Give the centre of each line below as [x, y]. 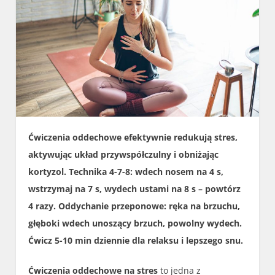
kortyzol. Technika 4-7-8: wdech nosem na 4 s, [126, 172]
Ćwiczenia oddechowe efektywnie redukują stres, [133, 137]
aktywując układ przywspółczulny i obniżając [124, 155]
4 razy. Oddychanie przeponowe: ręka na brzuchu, [134, 206]
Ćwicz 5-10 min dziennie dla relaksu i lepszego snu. [136, 241]
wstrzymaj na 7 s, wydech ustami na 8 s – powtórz [135, 189]
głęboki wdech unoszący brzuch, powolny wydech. [135, 223]
